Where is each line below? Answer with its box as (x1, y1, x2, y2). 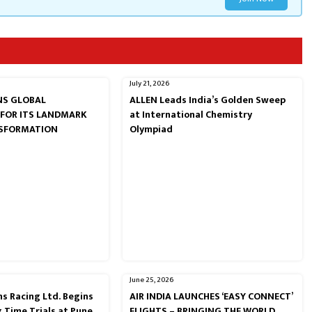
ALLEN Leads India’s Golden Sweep (129, 92, 286, 109)
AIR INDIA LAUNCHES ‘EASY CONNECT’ (129, 288, 292, 304)
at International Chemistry (129, 107, 252, 123)
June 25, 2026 (129, 273, 174, 286)
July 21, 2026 (129, 77, 170, 91)
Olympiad (129, 121, 173, 138)
